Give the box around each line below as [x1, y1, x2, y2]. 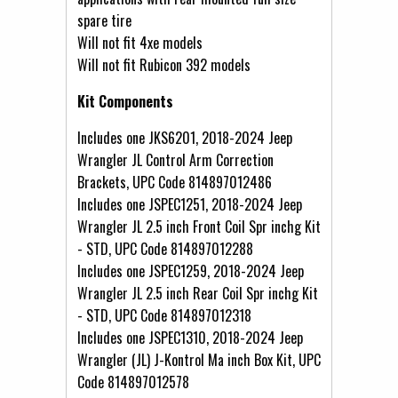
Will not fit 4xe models [77, 31, 203, 53]
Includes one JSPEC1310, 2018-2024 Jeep [77, 326, 303, 348]
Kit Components [77, 90, 173, 112]
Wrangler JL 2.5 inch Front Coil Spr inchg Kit [77, 215, 321, 237]
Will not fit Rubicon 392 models [77, 53, 251, 76]
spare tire [77, 9, 131, 31]
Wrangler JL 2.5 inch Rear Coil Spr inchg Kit [77, 282, 318, 304]
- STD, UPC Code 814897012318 [77, 304, 251, 326]
